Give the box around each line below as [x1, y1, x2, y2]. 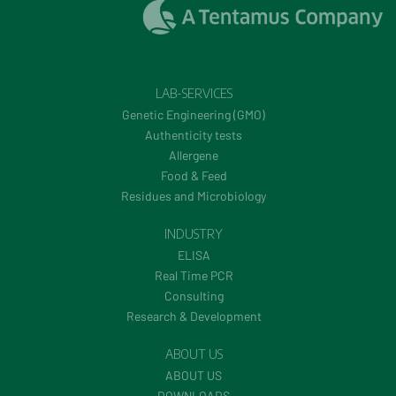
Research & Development [126, 308, 262, 324]
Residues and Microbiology [121, 188, 266, 204]
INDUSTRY [164, 226, 223, 242]
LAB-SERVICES [155, 86, 232, 102]
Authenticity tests [145, 127, 242, 143]
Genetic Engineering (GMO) [122, 107, 265, 123]
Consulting [164, 288, 224, 304]
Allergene [169, 148, 218, 164]
